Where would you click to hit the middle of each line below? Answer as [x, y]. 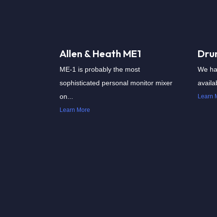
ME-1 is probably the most [100, 69]
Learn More [75, 110]
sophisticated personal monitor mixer [116, 83]
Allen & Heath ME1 [100, 54]
